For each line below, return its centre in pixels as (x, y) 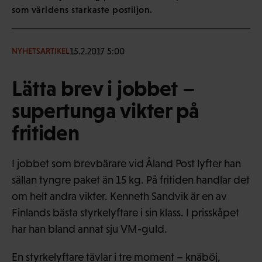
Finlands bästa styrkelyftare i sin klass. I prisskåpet (125, 212)
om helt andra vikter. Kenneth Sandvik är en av (119, 196)
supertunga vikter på (106, 110)
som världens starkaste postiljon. (82, 9)
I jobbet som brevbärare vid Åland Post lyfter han (126, 163)
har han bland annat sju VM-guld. (89, 229)
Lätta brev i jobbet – (104, 88)
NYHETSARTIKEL (41, 51)
